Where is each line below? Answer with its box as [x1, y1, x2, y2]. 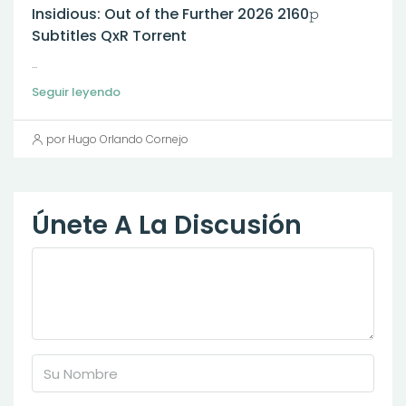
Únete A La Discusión [32, 208, 302, 243]
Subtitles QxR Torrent [32, 25, 187, 46]
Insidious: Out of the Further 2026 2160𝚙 [32, 4, 319, 24]
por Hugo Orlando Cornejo [46, 131, 188, 147]
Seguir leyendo [32, 83, 121, 101]
